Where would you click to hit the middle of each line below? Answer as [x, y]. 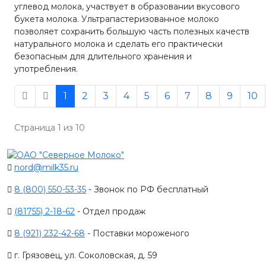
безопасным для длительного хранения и [103, 57]
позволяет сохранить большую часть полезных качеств [132, 32]
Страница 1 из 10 [50, 128]
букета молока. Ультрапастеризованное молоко [117, 19]
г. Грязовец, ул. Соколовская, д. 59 [85, 255]
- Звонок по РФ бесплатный [147, 189]
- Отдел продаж [110, 211]
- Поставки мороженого [137, 233]
